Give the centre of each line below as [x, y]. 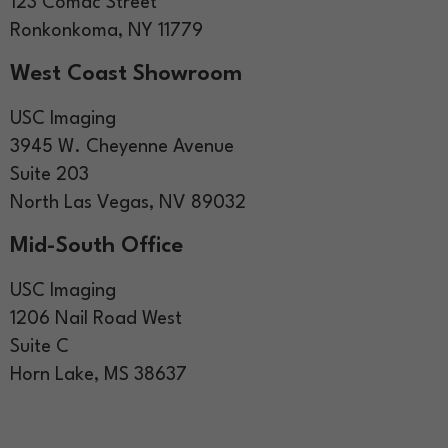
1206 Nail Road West [96, 318]
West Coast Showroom [126, 74]
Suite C [39, 346]
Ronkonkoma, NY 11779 [106, 30]
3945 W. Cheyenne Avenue [122, 146]
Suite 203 [49, 174]
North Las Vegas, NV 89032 [128, 202]
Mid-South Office [96, 246]
